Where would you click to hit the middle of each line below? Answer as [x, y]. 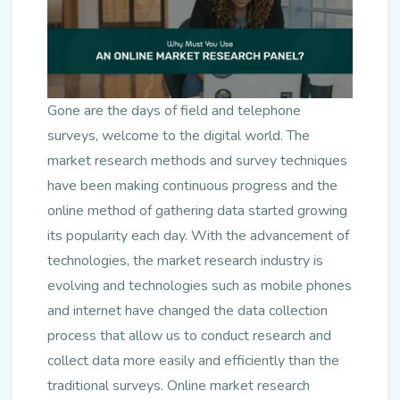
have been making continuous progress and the [192, 185]
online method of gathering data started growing [197, 210]
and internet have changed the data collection [187, 310]
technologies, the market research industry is [185, 260]
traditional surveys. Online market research [179, 385]
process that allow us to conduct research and [189, 335]
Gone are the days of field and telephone [174, 110]
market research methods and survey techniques [197, 160]
